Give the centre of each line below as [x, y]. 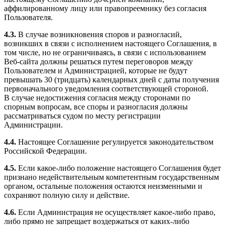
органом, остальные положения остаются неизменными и [103, 186]
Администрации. [33, 125]
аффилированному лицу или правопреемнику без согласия [105, 9]
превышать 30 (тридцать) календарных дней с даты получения [111, 80]
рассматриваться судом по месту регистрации [82, 116]
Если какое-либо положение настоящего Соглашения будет [119, 168]
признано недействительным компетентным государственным [111, 177]
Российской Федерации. [45, 151]
